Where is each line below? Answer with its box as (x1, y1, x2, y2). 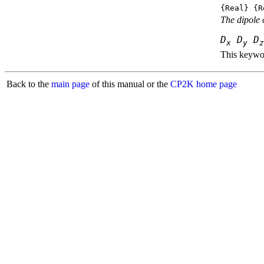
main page (51, 79, 90, 90)
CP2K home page (170, 79, 237, 90)
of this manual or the (90, 79, 170, 90)
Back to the (6, 79, 51, 90)
